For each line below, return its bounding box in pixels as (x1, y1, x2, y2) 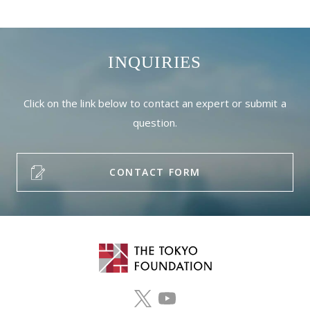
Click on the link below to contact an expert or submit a (24, 96, 286, 111)
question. (133, 116, 177, 130)
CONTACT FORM (109, 165, 201, 179)
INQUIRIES (108, 53, 202, 72)
